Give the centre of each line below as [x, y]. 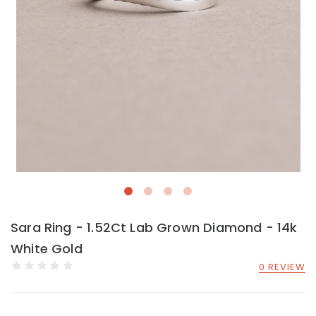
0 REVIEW [282, 267]
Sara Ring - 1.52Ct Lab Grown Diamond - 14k [154, 227]
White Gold [47, 249]
